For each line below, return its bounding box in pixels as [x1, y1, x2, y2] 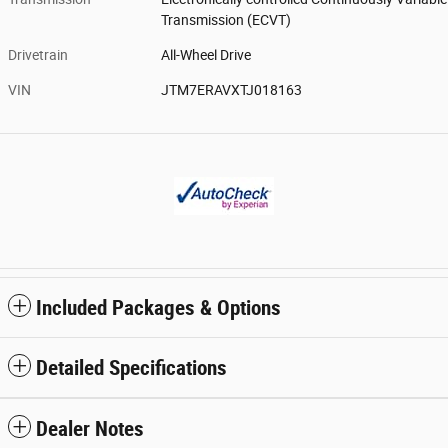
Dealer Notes [36, 416, 144, 441]
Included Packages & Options [36, 295, 281, 320]
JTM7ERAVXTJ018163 [161, 81, 303, 98]
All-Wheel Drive [161, 46, 252, 63]
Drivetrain [8, 46, 68, 63]
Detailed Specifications [36, 355, 227, 380]
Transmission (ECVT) [161, 11, 292, 28]
